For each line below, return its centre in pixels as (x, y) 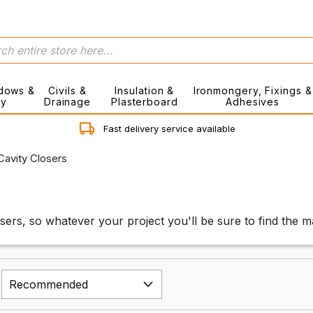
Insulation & (145, 90)
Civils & (67, 90)
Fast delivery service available (170, 129)
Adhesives (253, 102)
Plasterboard (144, 102)
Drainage (67, 102)
